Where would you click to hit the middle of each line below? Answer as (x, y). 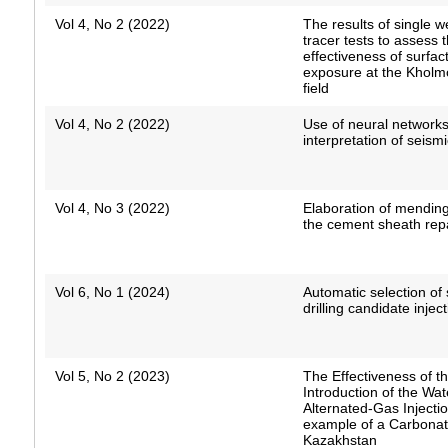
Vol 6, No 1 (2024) (112, 292)
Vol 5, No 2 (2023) (112, 376)
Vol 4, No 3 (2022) (112, 208)
